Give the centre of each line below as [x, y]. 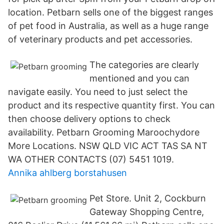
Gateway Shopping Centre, [147, 212]
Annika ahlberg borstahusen [67, 173]
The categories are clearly [144, 65]
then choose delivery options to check [89, 119]
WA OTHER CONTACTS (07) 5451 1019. [91, 159]
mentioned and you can [139, 78]
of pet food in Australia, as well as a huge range [108, 26]
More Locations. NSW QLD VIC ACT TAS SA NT [108, 146]
